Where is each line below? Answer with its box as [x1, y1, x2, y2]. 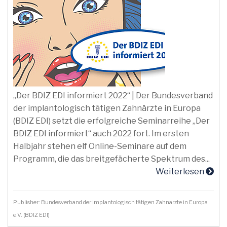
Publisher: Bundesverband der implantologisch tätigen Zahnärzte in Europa [13, 199, 208, 206]
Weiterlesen [156, 167, 206, 176]
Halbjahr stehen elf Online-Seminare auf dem [13, 141, 186, 151]
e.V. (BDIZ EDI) [13, 211, 52, 218]
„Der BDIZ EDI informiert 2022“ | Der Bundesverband [13, 91, 213, 100]
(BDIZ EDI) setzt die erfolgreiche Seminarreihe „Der [13, 116, 210, 126]
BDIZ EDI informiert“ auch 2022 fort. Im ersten [13, 129, 189, 138]
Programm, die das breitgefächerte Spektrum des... [13, 154, 210, 164]
